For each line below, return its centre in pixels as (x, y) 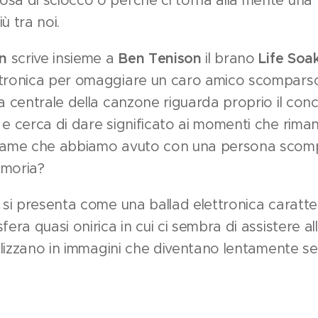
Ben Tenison (160, 59)
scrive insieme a (65, 58)
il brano (230, 58)
